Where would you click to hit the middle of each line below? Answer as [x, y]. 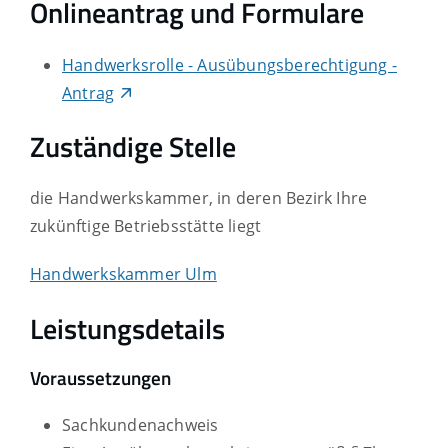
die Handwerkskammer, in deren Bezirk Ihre [199, 198]
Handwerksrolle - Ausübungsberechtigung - [230, 64]
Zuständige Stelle [133, 146]
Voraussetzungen [100, 378]
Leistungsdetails [127, 328]
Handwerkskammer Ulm [123, 274]
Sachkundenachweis [140, 425]
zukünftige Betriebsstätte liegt [146, 226]
